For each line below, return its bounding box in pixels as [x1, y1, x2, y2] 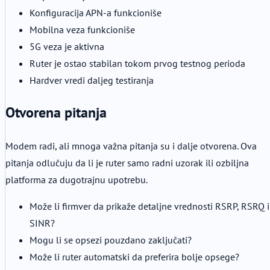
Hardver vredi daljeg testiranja [30, 74, 154, 86]
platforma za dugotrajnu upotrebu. [5, 174, 148, 186]
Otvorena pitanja [5, 103, 107, 122]
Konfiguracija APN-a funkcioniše [30, 6, 162, 19]
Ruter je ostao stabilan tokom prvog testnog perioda [30, 57, 245, 69]
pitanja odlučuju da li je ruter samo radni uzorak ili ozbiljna [5, 157, 249, 169]
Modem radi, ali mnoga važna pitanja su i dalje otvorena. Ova [5, 140, 257, 152]
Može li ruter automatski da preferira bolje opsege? [30, 251, 239, 263]
